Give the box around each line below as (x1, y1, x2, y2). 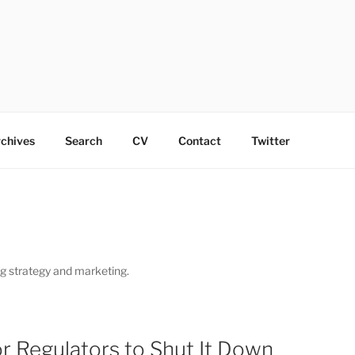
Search (64, 133, 102, 147)
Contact (177, 133, 221, 147)
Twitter (250, 133, 290, 147)
